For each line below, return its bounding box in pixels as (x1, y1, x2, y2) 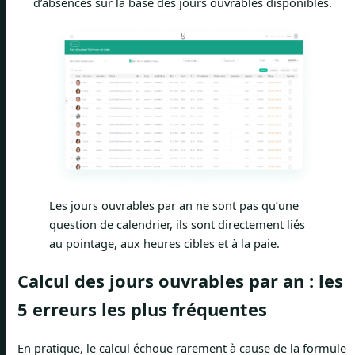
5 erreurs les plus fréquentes (17, 298, 267, 322)
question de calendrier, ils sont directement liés (49, 216, 305, 233)
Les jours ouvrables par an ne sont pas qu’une (49, 197, 299, 214)
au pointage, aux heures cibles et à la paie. (49, 235, 280, 252)
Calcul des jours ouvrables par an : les (17, 269, 343, 293)
